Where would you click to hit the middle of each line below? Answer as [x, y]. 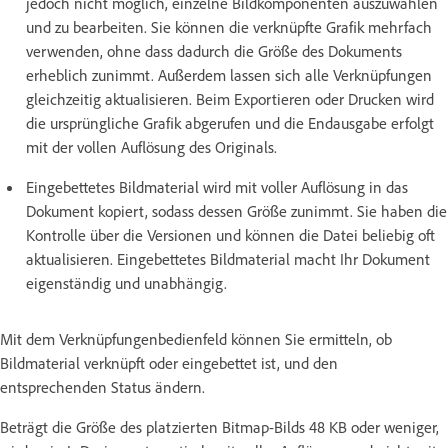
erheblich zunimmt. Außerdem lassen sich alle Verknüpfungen [229, 75]
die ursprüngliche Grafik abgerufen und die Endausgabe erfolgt [230, 123]
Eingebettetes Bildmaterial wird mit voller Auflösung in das [217, 187]
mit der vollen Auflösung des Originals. [151, 147]
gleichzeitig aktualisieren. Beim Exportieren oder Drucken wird [230, 99]
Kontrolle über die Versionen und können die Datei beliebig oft [230, 235]
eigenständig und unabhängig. [126, 283]
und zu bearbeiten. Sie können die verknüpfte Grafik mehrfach [229, 27]
